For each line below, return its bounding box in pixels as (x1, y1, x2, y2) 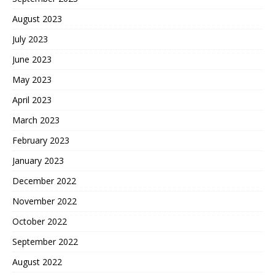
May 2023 (12, 73, 52, 85)
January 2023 (12, 154, 64, 166)
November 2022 (12, 195, 77, 207)
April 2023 (12, 93, 52, 106)
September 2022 (12, 235, 78, 247)
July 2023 (12, 33, 48, 45)
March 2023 (12, 114, 60, 126)
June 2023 (12, 53, 52, 65)
